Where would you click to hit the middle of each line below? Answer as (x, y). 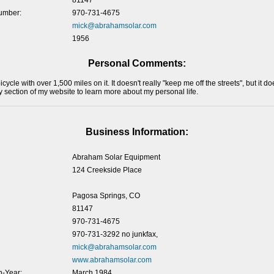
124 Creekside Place (107, 170)
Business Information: (137, 132)
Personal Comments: (137, 63)
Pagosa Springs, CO (106, 196)
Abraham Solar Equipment (116, 157)
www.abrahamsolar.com (112, 260)
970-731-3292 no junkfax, (115, 234)
